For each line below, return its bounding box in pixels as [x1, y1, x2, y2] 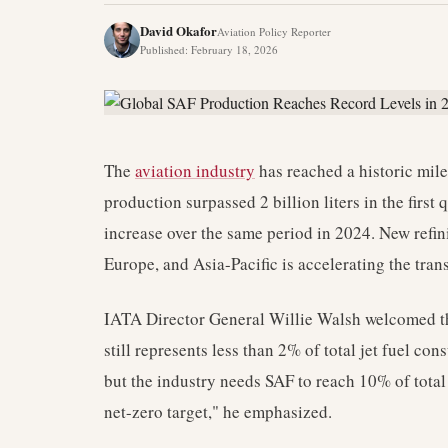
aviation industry [135, 159, 255, 182]
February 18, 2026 [191, 42, 278, 57]
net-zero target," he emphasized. [104, 400, 332, 423]
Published [140, 42, 185, 57]
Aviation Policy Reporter [217, 24, 331, 39]
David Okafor [140, 21, 217, 40]
